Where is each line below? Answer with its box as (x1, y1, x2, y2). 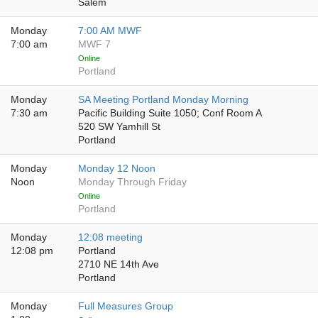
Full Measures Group (78, 301, 173, 312)
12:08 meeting (78, 232, 143, 243)
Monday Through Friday (78, 177, 187, 187)
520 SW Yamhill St (78, 121, 160, 132)
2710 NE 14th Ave (78, 259, 159, 270)
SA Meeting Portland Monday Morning (78, 94, 248, 105)
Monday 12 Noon (78, 163, 155, 174)
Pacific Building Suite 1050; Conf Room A (78, 108, 262, 119)
